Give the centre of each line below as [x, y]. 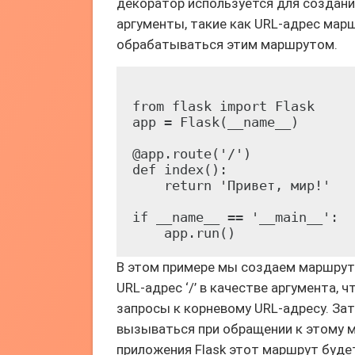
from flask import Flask [223, 106]
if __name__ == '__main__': [235, 217]
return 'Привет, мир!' [231, 185]
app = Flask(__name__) [216, 122]
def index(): [180, 170]
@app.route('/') [192, 154]
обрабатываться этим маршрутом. [227, 44]
